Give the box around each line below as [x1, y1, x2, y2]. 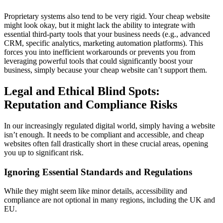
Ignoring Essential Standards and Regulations [4, 166, 192, 177]
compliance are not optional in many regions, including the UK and [4, 196, 215, 205]
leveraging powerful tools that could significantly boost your [4, 57, 193, 66]
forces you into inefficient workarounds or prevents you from [4, 48, 195, 57]
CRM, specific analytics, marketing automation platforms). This [4, 39, 203, 48]
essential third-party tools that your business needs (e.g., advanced [4, 30, 210, 39]
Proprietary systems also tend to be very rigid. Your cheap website [4, 12, 210, 21]
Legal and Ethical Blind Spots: [4, 85, 160, 98]
